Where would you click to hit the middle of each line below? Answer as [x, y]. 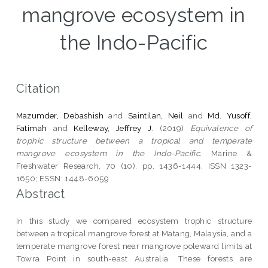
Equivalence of [221, 128]
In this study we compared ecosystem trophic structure [134, 220]
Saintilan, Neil [156, 115]
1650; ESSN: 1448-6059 [63, 178]
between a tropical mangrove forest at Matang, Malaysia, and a [134, 233]
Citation [38, 88]
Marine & [227, 153]
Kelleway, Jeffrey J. [114, 128]
